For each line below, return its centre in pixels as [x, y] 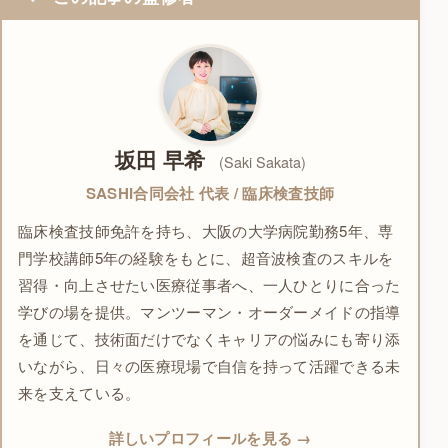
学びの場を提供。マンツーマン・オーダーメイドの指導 [209, 311]
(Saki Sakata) [262, 162]
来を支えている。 [79, 392]
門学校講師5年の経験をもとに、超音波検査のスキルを [206, 257]
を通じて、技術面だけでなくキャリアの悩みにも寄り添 [209, 338]
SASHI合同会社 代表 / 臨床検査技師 [210, 192]
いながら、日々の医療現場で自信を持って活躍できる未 [209, 365]
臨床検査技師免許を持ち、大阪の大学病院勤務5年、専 [206, 230]
